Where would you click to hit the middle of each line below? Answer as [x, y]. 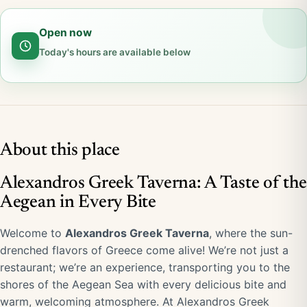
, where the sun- [251, 233]
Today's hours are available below [115, 52]
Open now [65, 33]
